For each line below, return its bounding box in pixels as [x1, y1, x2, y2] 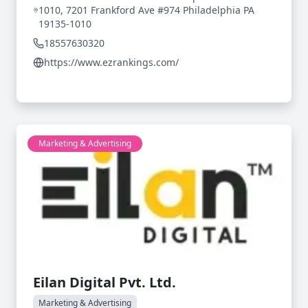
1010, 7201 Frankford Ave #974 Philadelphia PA [38, 3, 254, 16]
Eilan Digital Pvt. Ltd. [33, 273, 176, 291]
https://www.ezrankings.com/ [44, 56, 179, 69]
